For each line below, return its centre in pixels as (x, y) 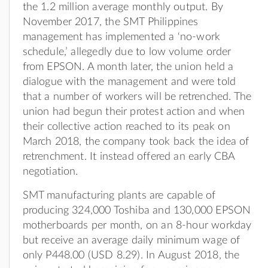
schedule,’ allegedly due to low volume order (127, 52)
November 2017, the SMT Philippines (110, 22)
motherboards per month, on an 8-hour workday (137, 225)
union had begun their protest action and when (134, 112)
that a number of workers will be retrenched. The (137, 97)
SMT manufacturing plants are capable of (119, 195)
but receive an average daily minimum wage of (131, 240)
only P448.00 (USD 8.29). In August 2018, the (131, 255)
